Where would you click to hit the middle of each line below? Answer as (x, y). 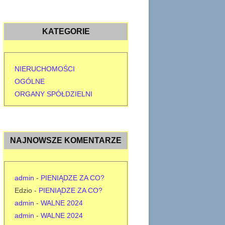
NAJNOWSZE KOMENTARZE (66, 140)
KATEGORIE (66, 31)
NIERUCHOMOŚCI (45, 69)
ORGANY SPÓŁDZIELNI (53, 94)
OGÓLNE (30, 81)
